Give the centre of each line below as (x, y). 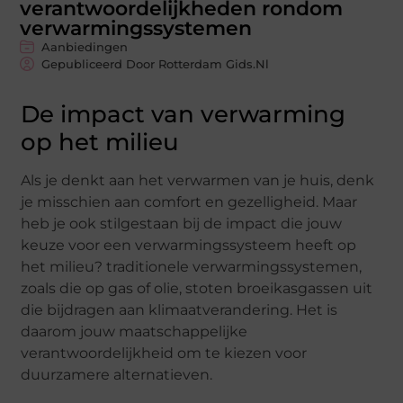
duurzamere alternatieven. (117, 374)
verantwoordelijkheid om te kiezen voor (164, 353)
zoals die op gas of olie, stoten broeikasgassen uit (197, 288)
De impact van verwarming (184, 114)
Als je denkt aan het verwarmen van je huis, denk (198, 180)
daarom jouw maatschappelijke (134, 331)
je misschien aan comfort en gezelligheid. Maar (189, 201)
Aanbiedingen (85, 46)
